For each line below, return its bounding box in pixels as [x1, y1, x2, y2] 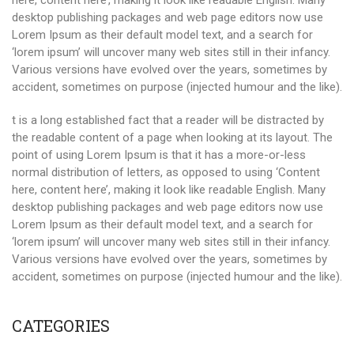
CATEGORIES [12, 315, 110, 336]
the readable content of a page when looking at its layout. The [12, 130, 333, 145]
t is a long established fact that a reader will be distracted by [12, 113, 324, 127]
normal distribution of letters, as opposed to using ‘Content [12, 165, 320, 179]
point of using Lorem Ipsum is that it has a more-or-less [12, 148, 306, 162]
